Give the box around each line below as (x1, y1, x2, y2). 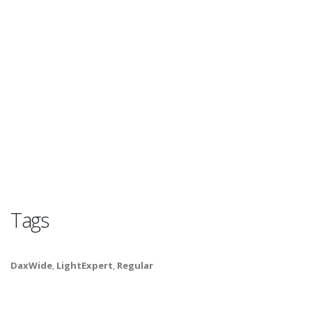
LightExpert (56, 259, 113, 272)
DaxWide (10, 259, 52, 272)
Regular (117, 259, 153, 272)
